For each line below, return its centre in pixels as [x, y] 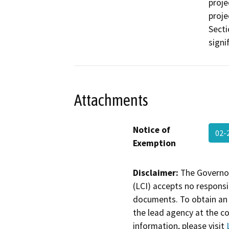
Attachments [111, 100]
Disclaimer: [156, 173]
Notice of [152, 130]
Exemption [154, 143]
